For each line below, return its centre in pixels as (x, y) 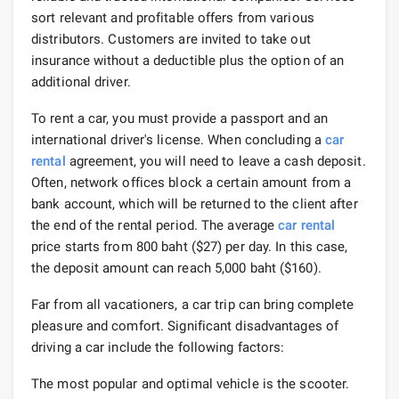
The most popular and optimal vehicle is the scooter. (191, 383)
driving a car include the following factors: (158, 347)
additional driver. (81, 81)
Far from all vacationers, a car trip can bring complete (193, 304)
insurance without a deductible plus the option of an (188, 60)
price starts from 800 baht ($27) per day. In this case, (190, 246)
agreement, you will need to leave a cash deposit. (216, 161)
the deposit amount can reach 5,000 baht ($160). (176, 268)
